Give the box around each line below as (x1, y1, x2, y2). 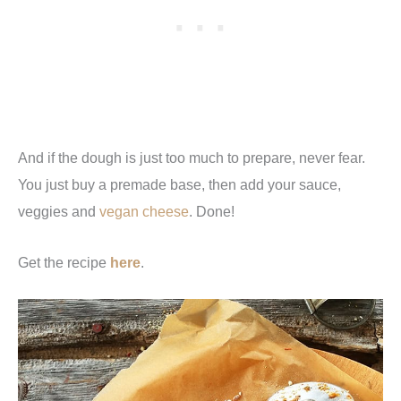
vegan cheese (99, 203, 189, 220)
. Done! (189, 203, 235, 220)
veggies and (18, 203, 99, 220)
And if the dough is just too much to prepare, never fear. (18, 149, 365, 166)
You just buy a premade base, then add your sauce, (18, 176, 341, 193)
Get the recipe (18, 253, 110, 270)
